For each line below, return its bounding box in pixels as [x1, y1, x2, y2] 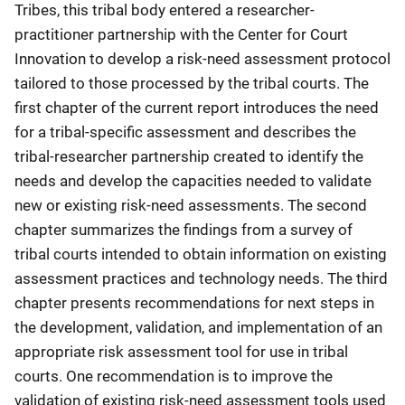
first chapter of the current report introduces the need [14, 99, 379, 117]
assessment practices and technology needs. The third [14, 269, 388, 287]
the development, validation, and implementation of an [14, 318, 382, 336]
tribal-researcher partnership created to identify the [14, 147, 363, 165]
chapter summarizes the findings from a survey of [14, 221, 353, 239]
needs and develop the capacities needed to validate [14, 172, 372, 190]
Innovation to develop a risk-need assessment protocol [14, 50, 391, 68]
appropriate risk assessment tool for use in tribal [14, 343, 348, 361]
